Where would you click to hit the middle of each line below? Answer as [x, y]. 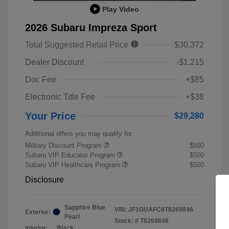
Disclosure [44, 179]
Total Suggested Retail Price [78, 44]
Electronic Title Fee [60, 97]
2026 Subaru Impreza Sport [91, 27]
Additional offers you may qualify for [78, 133]
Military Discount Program [64, 145]
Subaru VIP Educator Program [71, 155]
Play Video [121, 9]
